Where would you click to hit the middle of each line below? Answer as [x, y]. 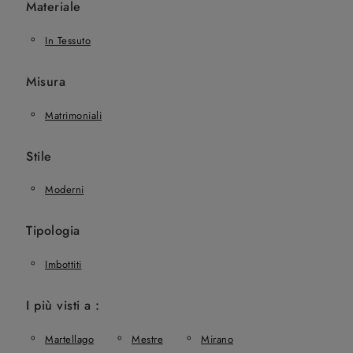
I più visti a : [63, 305]
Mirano [217, 339]
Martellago [69, 339]
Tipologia [53, 231]
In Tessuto [68, 41]
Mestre [147, 339]
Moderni [65, 190]
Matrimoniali [73, 115]
